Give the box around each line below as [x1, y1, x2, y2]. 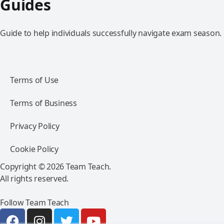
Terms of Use [10, 74, 58, 85]
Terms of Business [10, 97, 77, 108]
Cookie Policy [10, 143, 58, 154]
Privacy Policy [10, 120, 59, 131]
